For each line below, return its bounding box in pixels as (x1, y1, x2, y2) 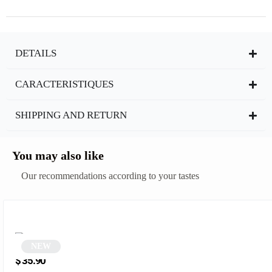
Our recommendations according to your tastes (21, 171, 199, 181)
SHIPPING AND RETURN (15, 109, 127, 121)
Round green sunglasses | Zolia (15, 246, 91, 254)
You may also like (12, 149, 104, 162)
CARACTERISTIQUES (15, 78, 114, 90)
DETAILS (15, 47, 56, 59)
